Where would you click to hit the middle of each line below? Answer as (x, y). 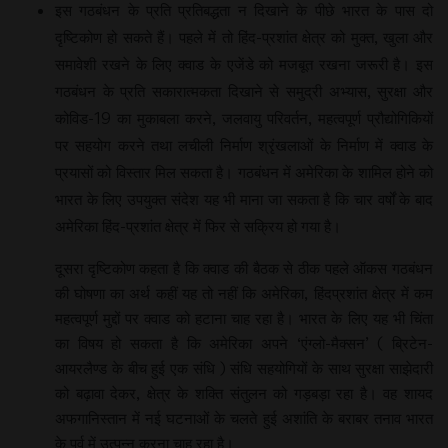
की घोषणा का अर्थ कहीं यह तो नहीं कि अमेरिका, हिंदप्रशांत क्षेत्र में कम (244, 292)
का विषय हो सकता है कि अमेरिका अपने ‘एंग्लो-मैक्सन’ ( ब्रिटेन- (244, 342)
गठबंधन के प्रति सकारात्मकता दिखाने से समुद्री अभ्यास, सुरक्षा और (244, 90)
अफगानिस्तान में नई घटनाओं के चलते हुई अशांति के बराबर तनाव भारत (244, 417)
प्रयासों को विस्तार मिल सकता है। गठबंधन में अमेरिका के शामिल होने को (244, 171)
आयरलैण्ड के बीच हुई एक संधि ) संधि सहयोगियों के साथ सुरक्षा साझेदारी (244, 367)
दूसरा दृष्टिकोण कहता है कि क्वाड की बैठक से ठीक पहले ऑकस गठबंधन (244, 267)
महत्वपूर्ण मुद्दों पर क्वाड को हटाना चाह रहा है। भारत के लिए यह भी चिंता (244, 317)
